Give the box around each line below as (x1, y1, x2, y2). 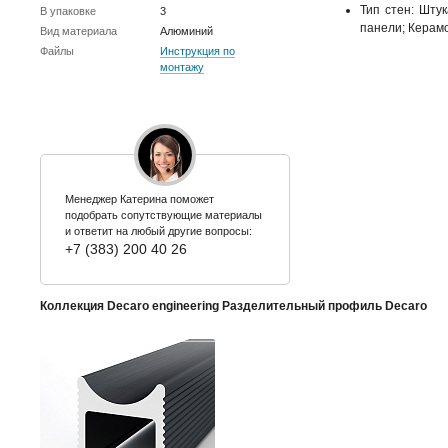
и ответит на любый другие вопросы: (65, 225, 252, 237)
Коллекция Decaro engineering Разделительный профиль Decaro (40, 299, 427, 313)
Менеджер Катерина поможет (65, 193, 214, 205)
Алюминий (160, 25, 213, 37)
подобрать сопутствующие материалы (65, 209, 262, 221)
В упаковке (40, 5, 96, 17)
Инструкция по (160, 45, 235, 57)
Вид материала (40, 25, 117, 37)
